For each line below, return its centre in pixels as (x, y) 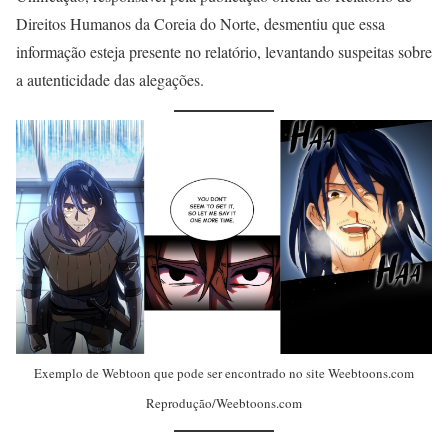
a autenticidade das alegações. (110, 79)
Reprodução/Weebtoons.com (224, 403)
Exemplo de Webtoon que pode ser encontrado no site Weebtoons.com (224, 372)
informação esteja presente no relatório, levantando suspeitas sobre (224, 51)
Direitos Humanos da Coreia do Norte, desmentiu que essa (200, 23)
